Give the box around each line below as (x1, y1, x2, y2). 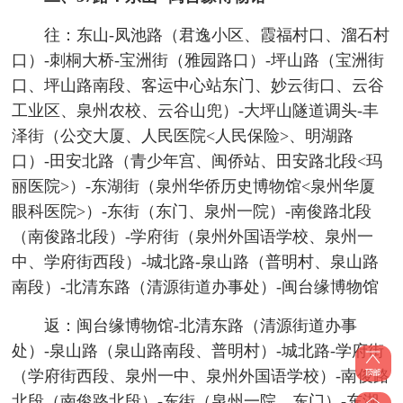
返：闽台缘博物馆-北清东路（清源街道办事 (43, 317, 357, 336)
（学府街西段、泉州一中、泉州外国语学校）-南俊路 (12, 367, 390, 386)
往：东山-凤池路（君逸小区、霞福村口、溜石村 (43, 26, 390, 45)
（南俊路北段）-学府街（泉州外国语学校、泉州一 (12, 228, 374, 246)
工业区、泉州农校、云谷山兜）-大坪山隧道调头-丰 (12, 102, 380, 121)
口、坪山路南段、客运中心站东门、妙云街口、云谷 (12, 76, 385, 95)
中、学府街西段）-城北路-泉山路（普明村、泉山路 (12, 253, 380, 272)
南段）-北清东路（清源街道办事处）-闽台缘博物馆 (12, 278, 380, 297)
